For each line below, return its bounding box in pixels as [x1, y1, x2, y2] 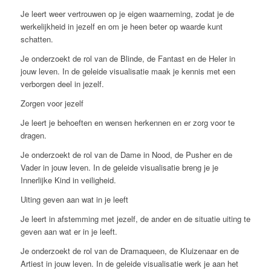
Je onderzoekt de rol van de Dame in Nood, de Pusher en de [20, 148, 232, 160]
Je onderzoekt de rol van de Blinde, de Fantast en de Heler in [20, 52, 235, 64]
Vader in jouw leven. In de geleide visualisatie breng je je [20, 161, 218, 173]
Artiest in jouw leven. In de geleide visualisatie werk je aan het [20, 257, 238, 269]
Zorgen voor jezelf [20, 97, 83, 109]
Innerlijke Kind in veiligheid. [20, 174, 116, 186]
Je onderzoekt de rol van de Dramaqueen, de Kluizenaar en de [20, 244, 239, 256]
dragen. [20, 129, 47, 141]
